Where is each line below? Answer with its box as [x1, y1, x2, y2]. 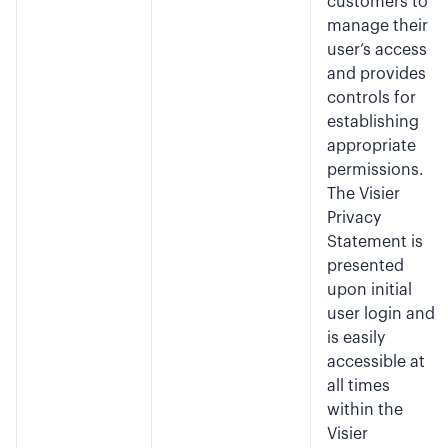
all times [327, 378, 390, 394]
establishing [327, 114, 419, 130]
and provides [327, 66, 426, 82]
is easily [327, 330, 385, 346]
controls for [327, 90, 416, 106]
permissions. [327, 162, 424, 178]
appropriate [327, 138, 416, 154]
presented [327, 258, 404, 274]
